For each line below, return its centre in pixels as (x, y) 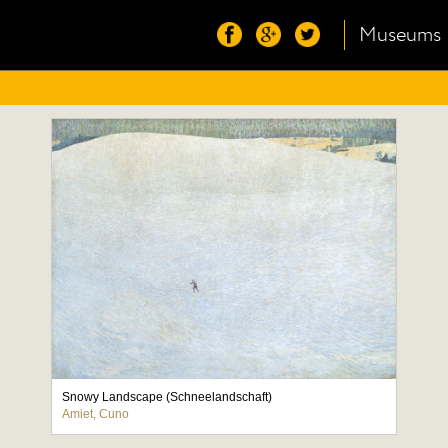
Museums (400, 35)
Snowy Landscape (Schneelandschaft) (167, 397)
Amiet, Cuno (96, 414)
